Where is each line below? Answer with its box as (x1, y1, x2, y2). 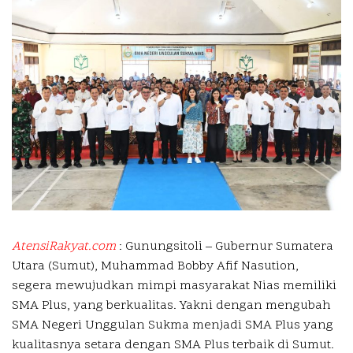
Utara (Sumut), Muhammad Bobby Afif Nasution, (12, 258, 299, 276)
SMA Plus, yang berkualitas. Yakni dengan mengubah (12, 297, 331, 315)
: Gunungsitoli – (116, 238, 212, 256)
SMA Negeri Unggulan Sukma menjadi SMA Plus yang (12, 317, 333, 335)
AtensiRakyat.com (12, 238, 116, 256)
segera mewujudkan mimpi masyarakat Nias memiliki (12, 277, 336, 295)
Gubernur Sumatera (212, 238, 333, 256)
